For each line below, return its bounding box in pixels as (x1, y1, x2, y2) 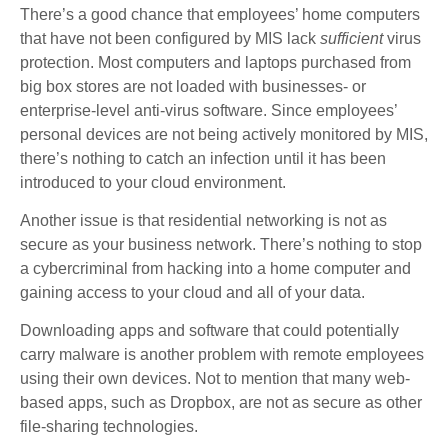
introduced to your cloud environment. (20, 173, 286, 191)
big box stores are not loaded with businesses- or (20, 77, 366, 95)
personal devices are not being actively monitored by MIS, (20, 125, 428, 143)
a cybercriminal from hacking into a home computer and (20, 260, 411, 278)
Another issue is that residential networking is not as (20, 212, 387, 230)
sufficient (320, 29, 383, 47)
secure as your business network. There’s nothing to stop (20, 236, 422, 254)
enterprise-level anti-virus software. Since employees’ (20, 101, 397, 119)
